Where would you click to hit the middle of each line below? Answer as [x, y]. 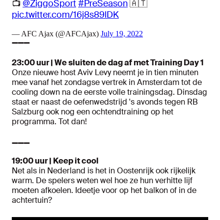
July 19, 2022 [122, 34]
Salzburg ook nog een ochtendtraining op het [93, 112]
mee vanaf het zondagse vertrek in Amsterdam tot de [107, 82]
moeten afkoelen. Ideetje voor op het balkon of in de [104, 191]
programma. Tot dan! [49, 122]
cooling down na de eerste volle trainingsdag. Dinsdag [110, 92]
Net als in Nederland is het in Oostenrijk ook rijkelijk [104, 171]
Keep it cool [76, 161]
